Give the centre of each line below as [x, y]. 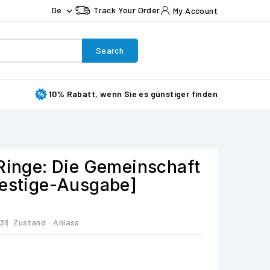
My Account [195, 10]
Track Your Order [127, 10]
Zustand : [33, 222]
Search [110, 50]
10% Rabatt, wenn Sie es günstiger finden [133, 94]
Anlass [66, 222]
